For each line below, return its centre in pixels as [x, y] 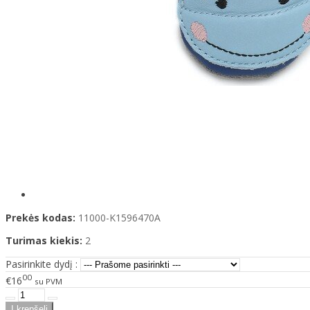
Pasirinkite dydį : [42, 264]
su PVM [48, 281]
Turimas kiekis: [44, 241]
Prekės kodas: [40, 218]
